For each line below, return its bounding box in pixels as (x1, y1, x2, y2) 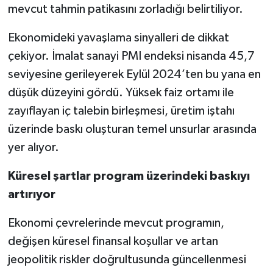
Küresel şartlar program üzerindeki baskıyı (7, 170, 250, 183)
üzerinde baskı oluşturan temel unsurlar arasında (7, 123, 257, 136)
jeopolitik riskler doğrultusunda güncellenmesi (7, 253, 246, 266)
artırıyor (7, 188, 55, 201)
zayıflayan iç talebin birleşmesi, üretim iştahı (7, 105, 235, 118)
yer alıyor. (7, 141, 59, 154)
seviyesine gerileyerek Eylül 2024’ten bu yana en (7, 68, 261, 81)
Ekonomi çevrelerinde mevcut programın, (7, 217, 224, 230)
